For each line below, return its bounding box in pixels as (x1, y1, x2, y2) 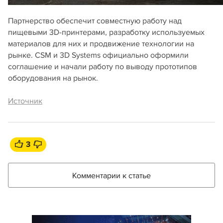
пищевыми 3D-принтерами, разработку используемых (8, 27, 205, 37)
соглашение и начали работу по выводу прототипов (8, 61, 197, 72)
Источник (8, 96, 42, 106)
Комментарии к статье (72, 170, 151, 181)
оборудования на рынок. (8, 73, 98, 83)
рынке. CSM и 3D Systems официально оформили (8, 50, 189, 60)
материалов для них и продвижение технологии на (8, 38, 194, 49)
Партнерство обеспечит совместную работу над (8, 15, 182, 26)
